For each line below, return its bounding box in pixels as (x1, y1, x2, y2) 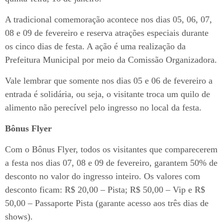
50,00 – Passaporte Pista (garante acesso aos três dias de (5, 198, 209, 209)
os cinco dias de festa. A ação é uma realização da (5, 41, 186, 52)
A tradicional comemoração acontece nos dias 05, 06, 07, (5, 14, 212, 25)
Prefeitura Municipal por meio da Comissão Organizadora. (5, 55, 217, 65)
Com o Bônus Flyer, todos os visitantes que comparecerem (5, 144, 218, 155)
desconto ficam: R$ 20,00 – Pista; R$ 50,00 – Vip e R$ (5, 185, 205, 195)
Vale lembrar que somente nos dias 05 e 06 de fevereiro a (5, 76, 213, 86)
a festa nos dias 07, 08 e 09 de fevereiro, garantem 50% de (5, 158, 218, 168)
